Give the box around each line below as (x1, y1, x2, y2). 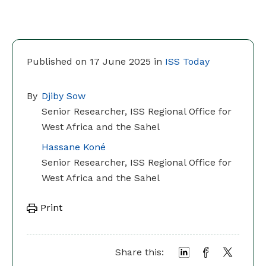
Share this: (115, 246, 164, 258)
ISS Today (165, 56, 210, 68)
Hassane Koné (42, 141, 106, 153)
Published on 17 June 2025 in (27, 56, 165, 68)
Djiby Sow (42, 90, 85, 102)
